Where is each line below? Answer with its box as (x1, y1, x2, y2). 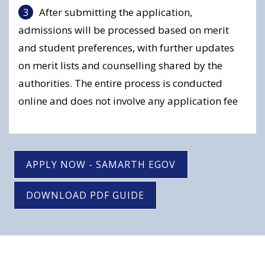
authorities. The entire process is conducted (18, 76, 222, 90)
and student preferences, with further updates (18, 41, 234, 54)
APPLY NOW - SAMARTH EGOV (26, 158, 176, 171)
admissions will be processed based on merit (18, 23, 229, 37)
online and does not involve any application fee (18, 94, 238, 108)
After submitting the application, (39, 5, 192, 19)
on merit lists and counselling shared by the (18, 59, 222, 72)
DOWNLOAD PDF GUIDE (26, 189, 144, 202)
